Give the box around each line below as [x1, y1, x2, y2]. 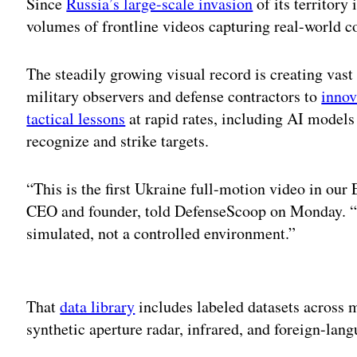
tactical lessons [26, 107, 126, 129]
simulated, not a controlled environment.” [26, 222, 302, 244]
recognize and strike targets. [26, 129, 215, 151]
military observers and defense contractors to [26, 84, 322, 107]
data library [60, 295, 135, 317]
